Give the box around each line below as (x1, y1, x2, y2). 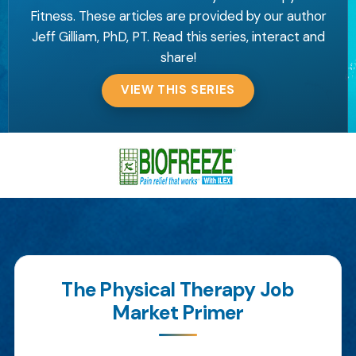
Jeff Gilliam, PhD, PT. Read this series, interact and (31, 27, 325, 45)
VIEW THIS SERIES (121, 82, 235, 99)
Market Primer (112, 300, 244, 327)
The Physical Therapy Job (61, 277, 295, 304)
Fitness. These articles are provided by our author (29, 6, 327, 25)
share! (160, 48, 196, 66)
